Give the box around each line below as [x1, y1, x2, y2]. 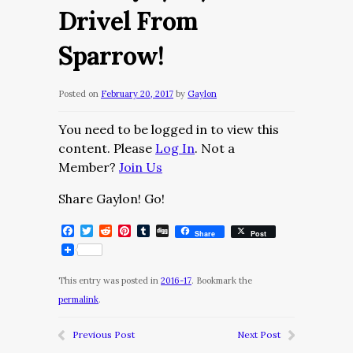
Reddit [112, 223, 151, 239]
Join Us [119, 159, 162, 175]
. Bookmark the [191, 275, 252, 286]
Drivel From [58, 5, 197, 37]
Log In [155, 140, 195, 156]
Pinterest [131, 223, 188, 239]
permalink [58, 294, 98, 305]
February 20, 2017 [101, 88, 173, 99]
